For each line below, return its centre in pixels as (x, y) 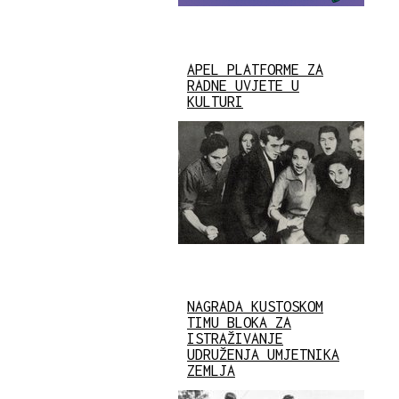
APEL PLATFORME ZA (255, 69)
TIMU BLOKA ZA (239, 322)
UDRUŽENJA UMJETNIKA (263, 354)
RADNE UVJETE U (243, 85)
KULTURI (215, 101)
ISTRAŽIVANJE (235, 338)
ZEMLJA (211, 370)
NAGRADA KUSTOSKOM (255, 306)
